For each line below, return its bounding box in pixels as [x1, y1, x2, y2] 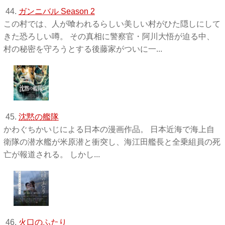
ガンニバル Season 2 [18, 7, 95, 16]
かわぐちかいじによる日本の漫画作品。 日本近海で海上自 [3, 125, 214, 134]
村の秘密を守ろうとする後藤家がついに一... [3, 44, 162, 53]
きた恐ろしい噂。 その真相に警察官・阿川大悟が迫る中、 [3, 32, 214, 41]
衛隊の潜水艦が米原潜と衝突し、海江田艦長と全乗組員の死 [3, 137, 220, 146]
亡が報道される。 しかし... [3, 150, 100, 159]
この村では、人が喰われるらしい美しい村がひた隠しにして [3, 19, 220, 28]
